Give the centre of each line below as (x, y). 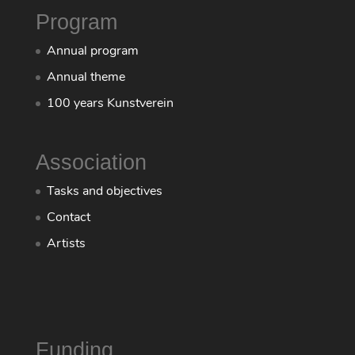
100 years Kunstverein (110, 103)
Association (91, 163)
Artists (66, 244)
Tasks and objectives (104, 191)
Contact (68, 218)
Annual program (92, 51)
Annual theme (86, 77)
